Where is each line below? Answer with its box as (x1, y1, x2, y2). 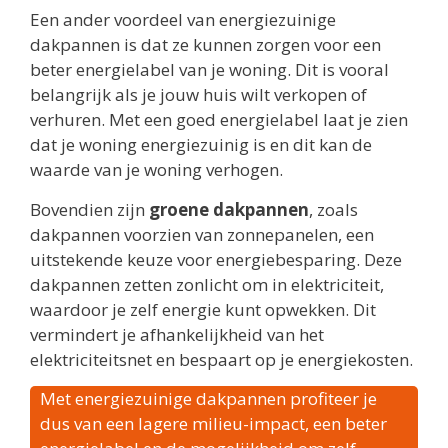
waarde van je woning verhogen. (30, 158, 283, 182)
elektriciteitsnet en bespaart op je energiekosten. (30, 347, 413, 371)
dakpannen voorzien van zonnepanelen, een (30, 222, 374, 246)
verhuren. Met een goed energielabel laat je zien (30, 108, 408, 132)
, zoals (309, 197, 358, 221)
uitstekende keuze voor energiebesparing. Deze (30, 247, 402, 271)
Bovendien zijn (30, 197, 149, 221)
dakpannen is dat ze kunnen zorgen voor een (30, 33, 381, 57)
